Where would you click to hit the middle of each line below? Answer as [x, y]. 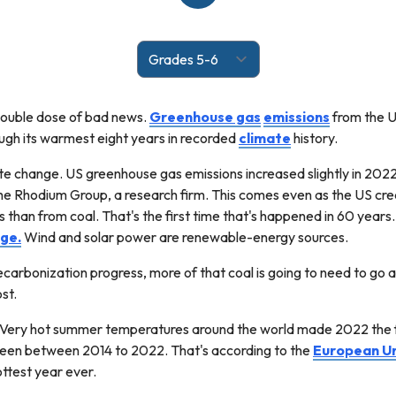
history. [314, 137]
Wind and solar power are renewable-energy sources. [185, 236]
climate [265, 137]
